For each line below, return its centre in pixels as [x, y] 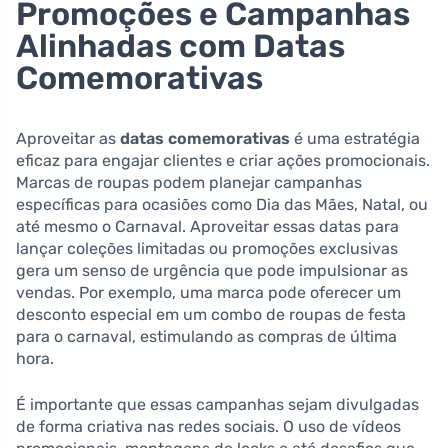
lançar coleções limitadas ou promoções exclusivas [207, 248]
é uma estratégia [355, 138]
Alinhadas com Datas [180, 45]
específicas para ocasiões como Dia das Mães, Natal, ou [222, 204]
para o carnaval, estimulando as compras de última [206, 336]
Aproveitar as [68, 138]
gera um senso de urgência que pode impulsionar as [212, 270]
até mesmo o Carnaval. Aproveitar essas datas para [207, 226]
